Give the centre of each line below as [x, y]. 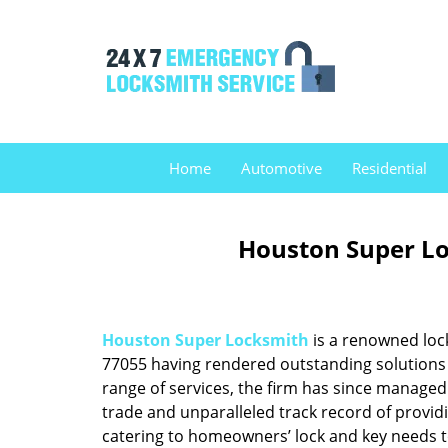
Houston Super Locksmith [205, 340]
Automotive [281, 168]
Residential [389, 168]
